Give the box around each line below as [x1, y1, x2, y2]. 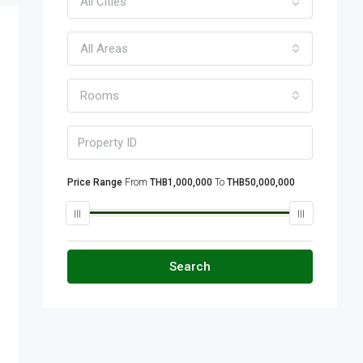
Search [169, 259, 211, 275]
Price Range [67, 177, 122, 189]
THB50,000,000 [227, 177, 295, 189]
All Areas [80, 41, 128, 57]
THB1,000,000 [150, 177, 212, 189]
